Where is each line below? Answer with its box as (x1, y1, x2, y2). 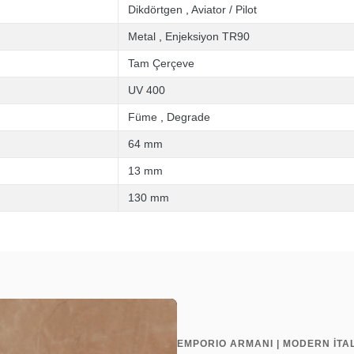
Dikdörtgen (128, 3, 183, 16)
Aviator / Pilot (191, 3, 257, 16)
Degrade (167, 111, 210, 123)
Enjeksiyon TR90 (165, 30, 250, 43)
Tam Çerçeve (128, 57, 194, 70)
